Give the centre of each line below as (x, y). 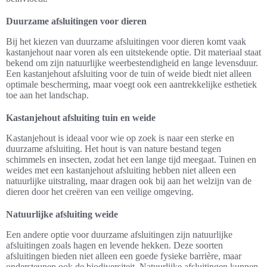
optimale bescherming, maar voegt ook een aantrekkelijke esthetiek (131, 85)
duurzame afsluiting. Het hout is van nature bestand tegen (114, 149)
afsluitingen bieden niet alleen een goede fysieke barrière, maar (124, 256)
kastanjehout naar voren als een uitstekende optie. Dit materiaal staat (133, 52)
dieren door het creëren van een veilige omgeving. (100, 192)
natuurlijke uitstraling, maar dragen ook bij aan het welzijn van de (129, 181)
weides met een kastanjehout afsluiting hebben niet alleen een (121, 170)
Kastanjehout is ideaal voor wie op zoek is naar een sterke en (120, 138)
